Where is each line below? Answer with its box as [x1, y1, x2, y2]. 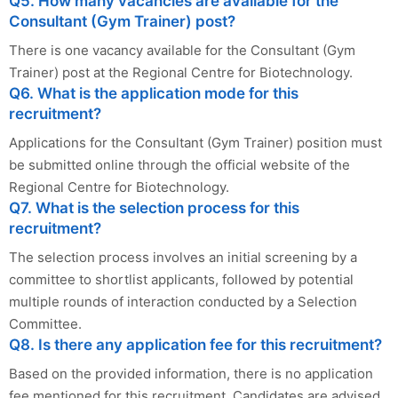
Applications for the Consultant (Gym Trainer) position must [9, 134, 382, 152]
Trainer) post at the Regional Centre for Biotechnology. [9, 64, 353, 82]
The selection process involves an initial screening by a [9, 249, 357, 267]
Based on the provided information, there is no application [9, 365, 373, 383]
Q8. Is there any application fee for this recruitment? [9, 336, 382, 354]
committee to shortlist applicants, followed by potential [9, 271, 354, 289]
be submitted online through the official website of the [9, 156, 350, 174]
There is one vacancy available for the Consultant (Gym [9, 42, 355, 60]
